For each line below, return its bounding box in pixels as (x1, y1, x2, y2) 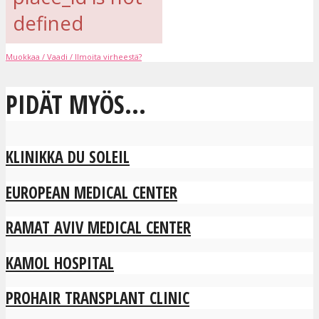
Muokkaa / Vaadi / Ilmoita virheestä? (6, 51, 142, 62)
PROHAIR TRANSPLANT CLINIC (6, 287, 189, 310)
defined (13, 9, 83, 36)
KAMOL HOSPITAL (6, 251, 114, 274)
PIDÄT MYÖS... (6, 86, 146, 121)
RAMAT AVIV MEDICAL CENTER (6, 216, 191, 239)
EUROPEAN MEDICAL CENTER (6, 181, 177, 204)
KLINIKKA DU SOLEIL (6, 146, 130, 168)
